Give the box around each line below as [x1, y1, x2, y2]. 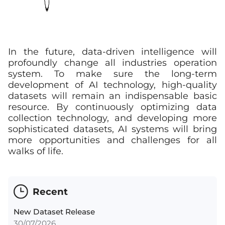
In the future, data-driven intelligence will [8, 46, 217, 57]
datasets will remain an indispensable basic [8, 90, 217, 101]
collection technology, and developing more [8, 112, 217, 124]
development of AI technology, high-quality [8, 79, 217, 90]
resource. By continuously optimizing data [8, 101, 217, 113]
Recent [32, 185, 68, 197]
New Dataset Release [14, 207, 95, 217]
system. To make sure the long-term [8, 68, 217, 79]
